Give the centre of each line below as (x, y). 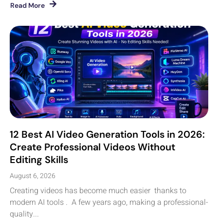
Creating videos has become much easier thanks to (98, 191)
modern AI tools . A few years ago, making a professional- (109, 202)
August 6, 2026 (33, 176)
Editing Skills (39, 159)
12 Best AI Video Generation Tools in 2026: (107, 134)
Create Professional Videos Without (92, 147)
